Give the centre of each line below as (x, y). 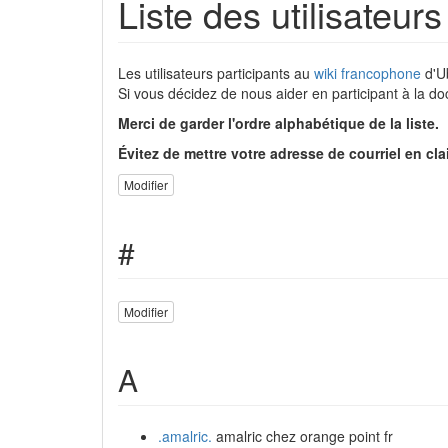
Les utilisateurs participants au (216, 73)
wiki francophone (367, 73)
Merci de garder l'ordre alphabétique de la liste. (278, 123)
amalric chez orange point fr (302, 435)
